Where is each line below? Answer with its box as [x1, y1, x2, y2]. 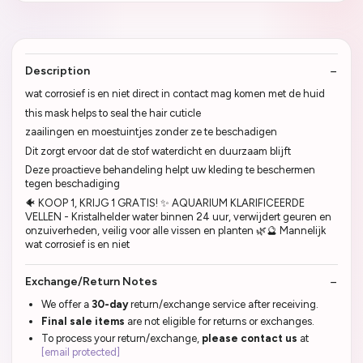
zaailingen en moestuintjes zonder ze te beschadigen [25, 126, 277, 139]
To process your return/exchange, [41, 332, 202, 345]
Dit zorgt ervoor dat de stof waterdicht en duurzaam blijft [25, 144, 291, 157]
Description [25, 64, 90, 79]
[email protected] [41, 346, 120, 359]
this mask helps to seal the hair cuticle [25, 106, 201, 119]
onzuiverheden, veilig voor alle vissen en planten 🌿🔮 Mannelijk [25, 224, 326, 237]
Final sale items [41, 315, 125, 328]
